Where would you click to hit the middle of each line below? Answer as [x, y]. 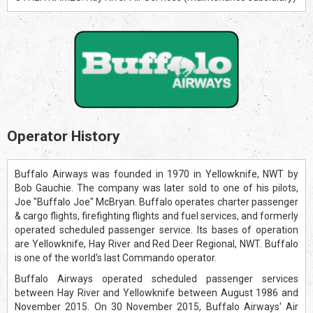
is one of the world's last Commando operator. [116, 257]
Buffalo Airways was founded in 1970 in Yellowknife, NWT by [156, 174]
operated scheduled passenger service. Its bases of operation [156, 230]
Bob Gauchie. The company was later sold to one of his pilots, [156, 188]
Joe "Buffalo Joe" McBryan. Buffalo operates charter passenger [156, 202]
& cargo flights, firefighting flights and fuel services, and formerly [156, 216]
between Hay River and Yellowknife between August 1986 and [156, 292]
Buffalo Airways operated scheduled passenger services [156, 278]
